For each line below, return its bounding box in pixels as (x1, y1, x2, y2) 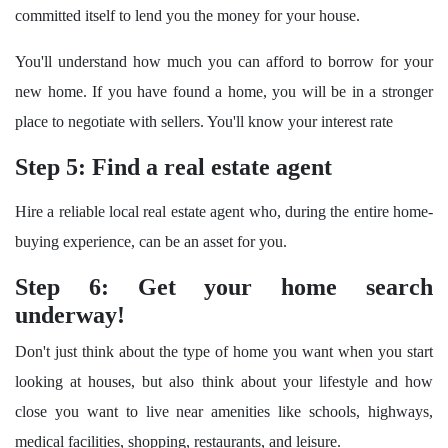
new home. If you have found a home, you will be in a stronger (15, 83, 433, 101)
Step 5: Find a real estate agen (15, 154, 324, 181)
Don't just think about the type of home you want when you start (15, 343, 433, 361)
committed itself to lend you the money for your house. (15, 7, 360, 25)
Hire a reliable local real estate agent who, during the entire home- (15, 203, 433, 221)
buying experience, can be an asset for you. (15, 233, 287, 251)
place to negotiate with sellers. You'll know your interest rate (15, 113, 393, 131)
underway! (15, 302, 125, 329)
